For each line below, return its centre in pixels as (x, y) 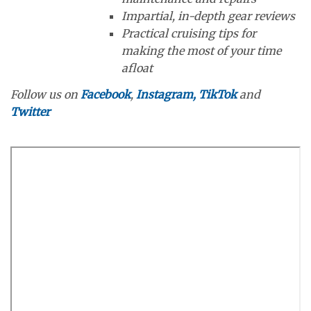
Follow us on (45, 94)
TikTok (218, 94)
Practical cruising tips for (189, 34)
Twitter (30, 111)
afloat (137, 68)
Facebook (106, 94)
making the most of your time (201, 51)
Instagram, (166, 94)
